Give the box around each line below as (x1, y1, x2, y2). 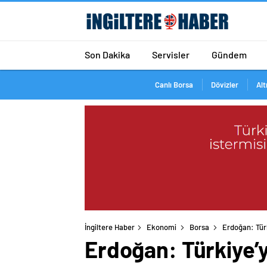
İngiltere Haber (85, 222, 135, 232)
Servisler (152, 48, 190, 60)
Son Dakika (85, 48, 130, 60)
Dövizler (210, 80, 238, 89)
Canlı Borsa (154, 80, 193, 89)
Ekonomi (147, 222, 176, 232)
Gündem (212, 48, 247, 60)
